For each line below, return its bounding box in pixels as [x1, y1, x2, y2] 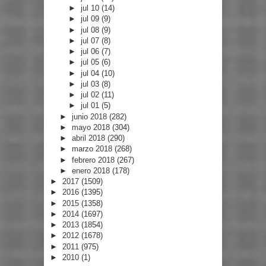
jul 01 [81, 101, 102, 110]
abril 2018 [71, 134, 107, 143]
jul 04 [81, 68, 102, 78]
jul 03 [81, 79, 102, 88]
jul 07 [81, 36, 102, 45]
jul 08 [81, 25, 102, 34]
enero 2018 [71, 166, 112, 175]
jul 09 [81, 14, 102, 24]
